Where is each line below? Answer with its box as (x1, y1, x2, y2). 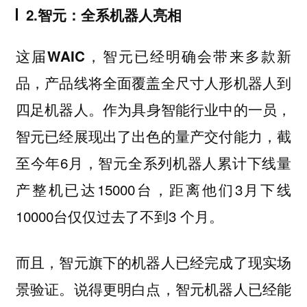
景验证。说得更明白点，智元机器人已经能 (15, 278, 292, 299)
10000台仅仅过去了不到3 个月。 (15, 206, 223, 227)
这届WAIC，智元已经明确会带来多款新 (15, 46, 292, 66)
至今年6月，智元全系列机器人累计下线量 (15, 152, 292, 173)
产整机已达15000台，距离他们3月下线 (15, 179, 292, 200)
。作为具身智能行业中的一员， (88, 99, 292, 120)
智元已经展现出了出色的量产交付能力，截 (15, 125, 292, 147)
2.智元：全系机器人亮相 (25, 4, 182, 25)
